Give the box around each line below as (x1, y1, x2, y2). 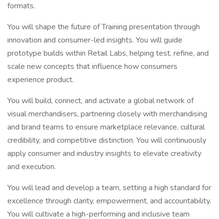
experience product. (7, 74, 74, 85)
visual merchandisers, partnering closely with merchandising (7, 109, 207, 119)
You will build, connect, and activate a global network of (7, 95, 194, 106)
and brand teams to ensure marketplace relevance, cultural (7, 122, 205, 132)
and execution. (7, 161, 56, 172)
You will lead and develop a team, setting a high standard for (7, 182, 211, 193)
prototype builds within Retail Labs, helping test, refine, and (7, 48, 209, 59)
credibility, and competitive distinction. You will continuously (7, 135, 206, 146)
